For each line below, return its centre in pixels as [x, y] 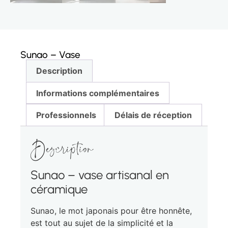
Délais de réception [153, 115]
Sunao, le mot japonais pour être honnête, [111, 211]
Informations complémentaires [98, 93]
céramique [59, 189]
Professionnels [66, 115]
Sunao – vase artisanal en [100, 175]
